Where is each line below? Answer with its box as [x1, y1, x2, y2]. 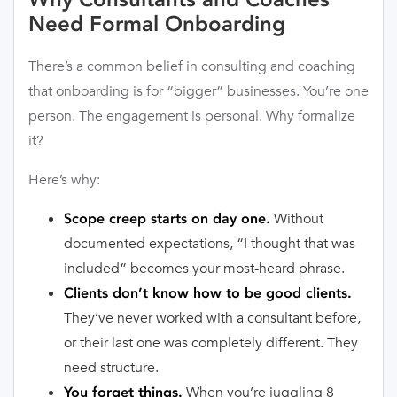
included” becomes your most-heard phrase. [64, 259, 345, 278]
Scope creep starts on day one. [64, 210, 270, 228]
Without [270, 209, 323, 229]
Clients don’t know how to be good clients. [64, 284, 352, 302]
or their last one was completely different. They [64, 333, 358, 353]
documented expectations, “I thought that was [64, 234, 355, 253]
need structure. [64, 358, 159, 378]
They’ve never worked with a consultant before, [64, 308, 361, 328]
